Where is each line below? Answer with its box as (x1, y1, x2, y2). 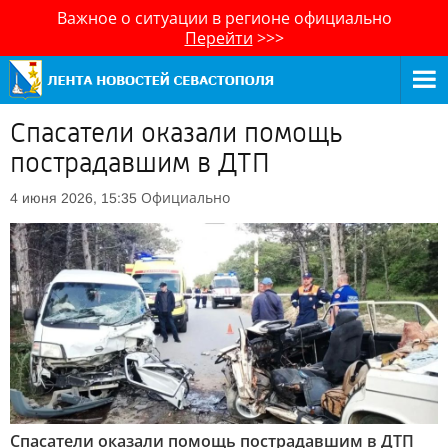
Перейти (184, 27, 253, 49)
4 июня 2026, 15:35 (10, 190, 137, 206)
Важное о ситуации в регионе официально (56, 7, 392, 29)
